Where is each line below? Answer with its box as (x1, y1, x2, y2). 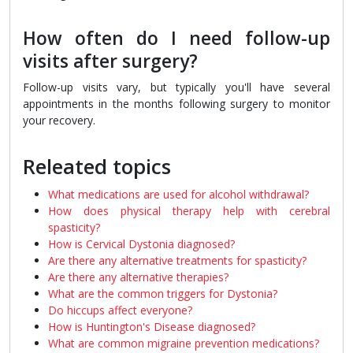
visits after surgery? (23, 49, 198, 74)
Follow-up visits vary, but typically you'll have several (23, 80, 330, 95)
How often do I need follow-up (23, 26, 330, 51)
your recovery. (23, 113, 95, 128)
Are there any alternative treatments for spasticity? (48, 253, 307, 269)
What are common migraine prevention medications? (48, 336, 319, 351)
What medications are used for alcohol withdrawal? (48, 187, 309, 203)
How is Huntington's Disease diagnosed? (48, 319, 255, 335)
